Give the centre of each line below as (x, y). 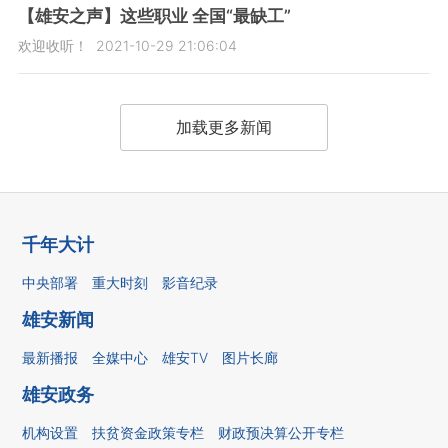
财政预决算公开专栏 (281, 433)
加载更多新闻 (223, 127)
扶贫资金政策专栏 (148, 433)
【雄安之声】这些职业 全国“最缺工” (154, 16)
